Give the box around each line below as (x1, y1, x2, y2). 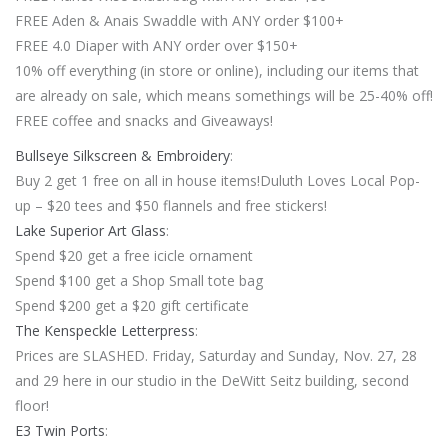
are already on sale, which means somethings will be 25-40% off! (15, 85, 433, 105)
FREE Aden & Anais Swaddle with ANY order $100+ (15, 10, 344, 30)
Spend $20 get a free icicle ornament (15, 245, 253, 265)
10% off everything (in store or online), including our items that (15, 60, 419, 80)
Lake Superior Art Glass (15, 220, 166, 240)
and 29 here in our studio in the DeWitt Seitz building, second (15, 370, 409, 390)
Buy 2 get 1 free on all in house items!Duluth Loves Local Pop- (15, 170, 420, 190)
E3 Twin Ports (15, 420, 105, 440)
